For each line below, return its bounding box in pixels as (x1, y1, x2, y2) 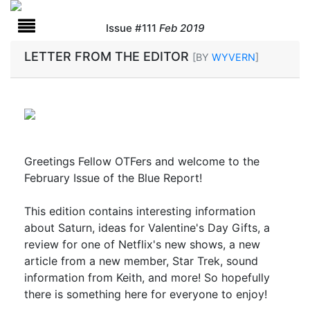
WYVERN (212, 51, 255, 63)
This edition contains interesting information (24, 204, 255, 218)
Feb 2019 (158, 21, 205, 35)
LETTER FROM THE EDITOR (24, 49, 192, 64)
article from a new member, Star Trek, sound (24, 254, 258, 268)
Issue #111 (105, 21, 159, 35)
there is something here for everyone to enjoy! (24, 287, 267, 301)
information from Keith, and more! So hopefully (24, 271, 270, 284)
